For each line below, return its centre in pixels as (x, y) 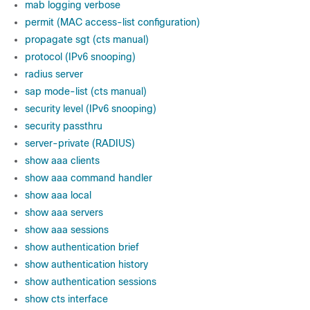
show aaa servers (64, 212)
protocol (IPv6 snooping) (80, 57)
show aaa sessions (67, 230)
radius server (54, 74)
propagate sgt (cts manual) (87, 39)
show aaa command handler (89, 178)
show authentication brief (82, 247)
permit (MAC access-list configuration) (112, 22)
